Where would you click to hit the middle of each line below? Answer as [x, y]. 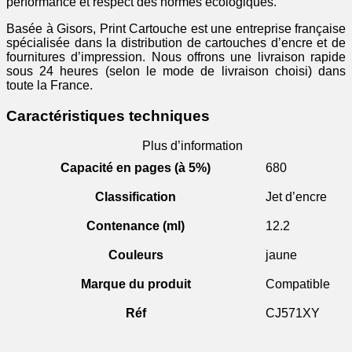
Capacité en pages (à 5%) [136, 168]
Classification [136, 197]
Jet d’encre [296, 197]
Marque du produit [136, 284]
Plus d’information [192, 146]
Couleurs [136, 255]
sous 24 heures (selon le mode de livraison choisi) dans [176, 71]
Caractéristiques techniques [108, 115]
